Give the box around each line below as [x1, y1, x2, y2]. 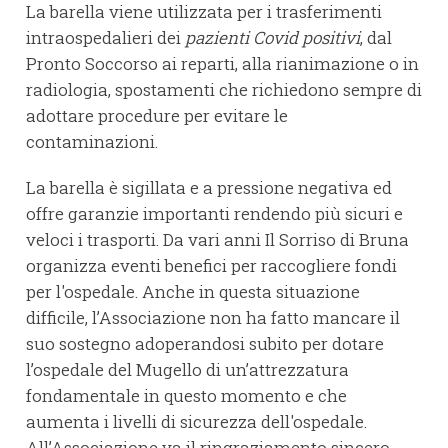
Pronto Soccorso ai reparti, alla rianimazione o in [26, 52, 419, 76]
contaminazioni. [26, 130, 158, 154]
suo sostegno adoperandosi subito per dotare [26, 332, 384, 356]
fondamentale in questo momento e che [26, 384, 347, 408]
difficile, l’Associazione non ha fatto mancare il [26, 306, 400, 330]
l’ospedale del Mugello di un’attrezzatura [26, 358, 349, 382]
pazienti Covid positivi [185, 26, 360, 50]
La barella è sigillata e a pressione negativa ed [26, 176, 392, 200]
